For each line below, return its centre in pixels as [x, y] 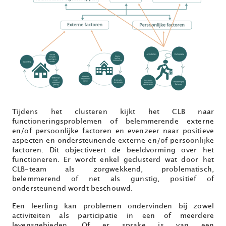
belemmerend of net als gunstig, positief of [113, 179]
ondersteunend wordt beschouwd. [74, 189]
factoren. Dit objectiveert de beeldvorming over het [113, 150]
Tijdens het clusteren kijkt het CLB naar [113, 112]
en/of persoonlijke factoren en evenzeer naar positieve [113, 131]
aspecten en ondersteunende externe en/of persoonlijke [113, 141]
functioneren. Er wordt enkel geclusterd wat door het [113, 160]
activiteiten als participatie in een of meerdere [113, 216]
